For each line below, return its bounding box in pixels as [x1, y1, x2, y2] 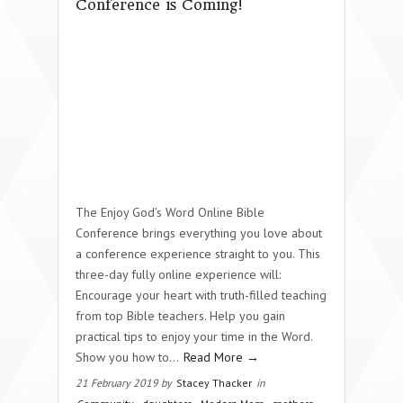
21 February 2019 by [76, 375, 175, 390]
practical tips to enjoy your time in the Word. [76, 327, 312, 345]
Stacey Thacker [176, 375, 252, 390]
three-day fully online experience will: [76, 265, 281, 282]
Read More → [184, 348, 259, 365]
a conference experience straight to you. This [76, 245, 320, 262]
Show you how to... [76, 348, 182, 365]
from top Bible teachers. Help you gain [76, 307, 285, 324]
